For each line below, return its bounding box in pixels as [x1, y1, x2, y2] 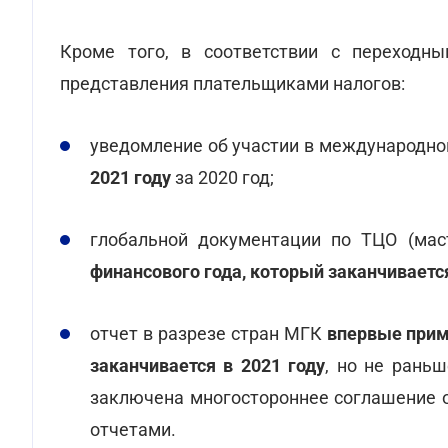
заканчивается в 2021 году [90, 355, 326, 376]
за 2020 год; [171, 167, 274, 188]
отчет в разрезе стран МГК [90, 323, 327, 344]
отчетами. [90, 419, 176, 440]
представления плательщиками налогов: [60, 73, 405, 94]
